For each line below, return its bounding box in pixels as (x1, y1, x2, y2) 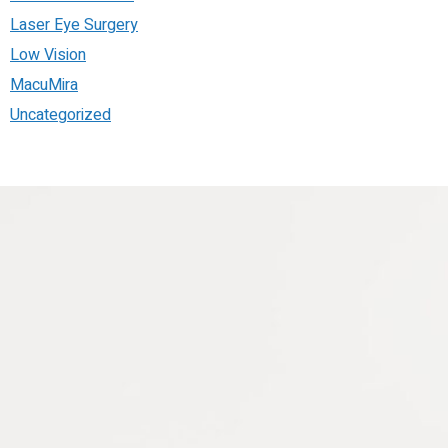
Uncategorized (10, 103, 111, 127)
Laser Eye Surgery (10, 13, 138, 37)
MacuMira (10, 73, 78, 97)
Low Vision (10, 43, 86, 67)
